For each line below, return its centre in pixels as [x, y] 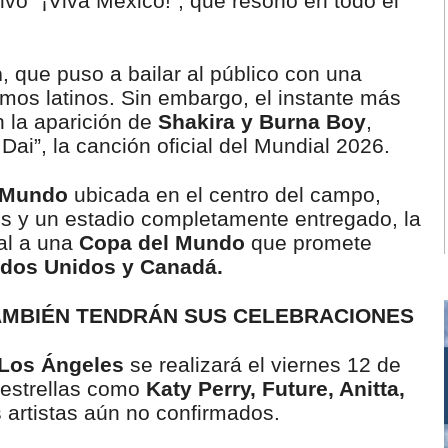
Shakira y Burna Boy [262, 121]
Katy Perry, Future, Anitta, [275, 388]
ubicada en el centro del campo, [224, 194]
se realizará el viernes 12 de [262, 364]
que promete [308, 242]
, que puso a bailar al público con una [182, 73]
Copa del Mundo [162, 242]
